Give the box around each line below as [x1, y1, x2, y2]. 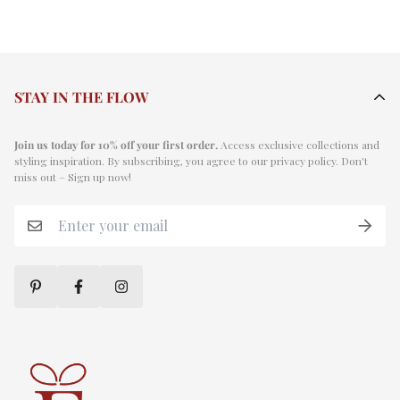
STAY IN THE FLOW [14, 87, 148, 106]
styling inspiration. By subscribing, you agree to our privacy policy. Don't [14, 153, 368, 168]
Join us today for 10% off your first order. [14, 137, 218, 152]
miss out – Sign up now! [14, 169, 131, 184]
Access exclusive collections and [218, 137, 379, 152]
